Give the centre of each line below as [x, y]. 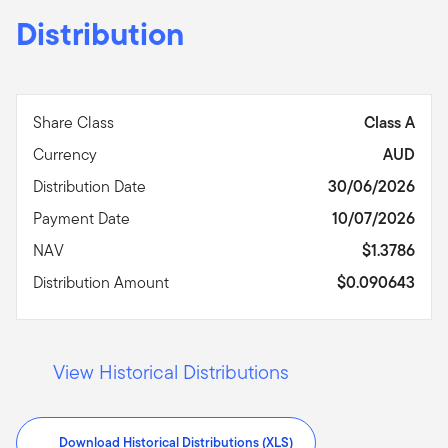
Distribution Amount [103, 282]
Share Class [75, 122]
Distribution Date [91, 186]
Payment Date [83, 218]
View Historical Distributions [171, 371]
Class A [389, 122]
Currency [67, 154]
